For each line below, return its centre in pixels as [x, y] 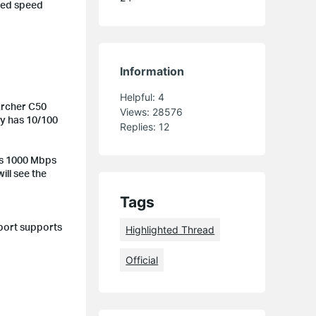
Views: [136, 111]
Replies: [140, 126]
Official [142, 260]
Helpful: [139, 97]
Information [152, 71]
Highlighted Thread [170, 229]
